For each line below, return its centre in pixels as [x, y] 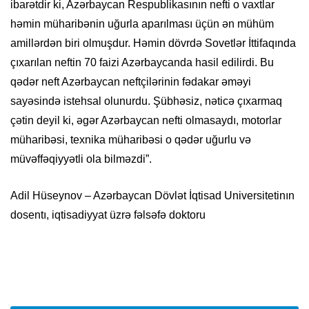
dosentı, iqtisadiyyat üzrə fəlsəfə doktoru [108, 215]
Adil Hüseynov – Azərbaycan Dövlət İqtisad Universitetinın [152, 196]
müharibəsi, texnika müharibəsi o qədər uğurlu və [131, 140]
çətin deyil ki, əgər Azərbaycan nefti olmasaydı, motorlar [146, 121]
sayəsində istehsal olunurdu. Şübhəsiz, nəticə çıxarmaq [146, 101]
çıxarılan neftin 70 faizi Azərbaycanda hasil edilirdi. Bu [142, 63]
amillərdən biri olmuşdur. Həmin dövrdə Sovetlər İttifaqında [153, 43]
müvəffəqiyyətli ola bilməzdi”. [81, 159]
